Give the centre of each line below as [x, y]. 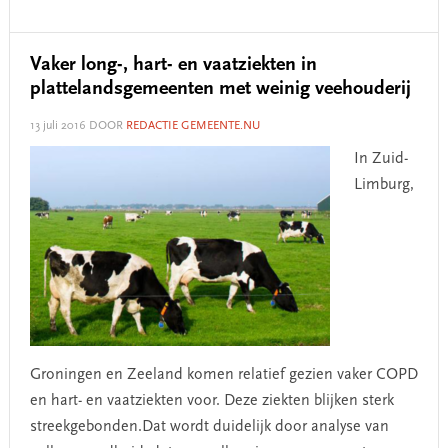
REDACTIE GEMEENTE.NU [192, 126]
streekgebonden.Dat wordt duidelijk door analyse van [209, 427]
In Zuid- [380, 159]
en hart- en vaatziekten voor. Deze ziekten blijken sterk [211, 401]
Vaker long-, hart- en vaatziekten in [173, 65]
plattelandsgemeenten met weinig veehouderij [220, 89]
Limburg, [383, 185]
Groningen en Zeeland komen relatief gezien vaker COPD [223, 375]
